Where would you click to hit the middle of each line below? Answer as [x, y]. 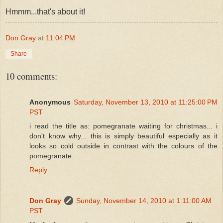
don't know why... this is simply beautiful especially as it [123, 136]
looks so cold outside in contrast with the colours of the [123, 146]
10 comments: [31, 76]
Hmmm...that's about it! [45, 11]
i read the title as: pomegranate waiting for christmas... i [123, 126]
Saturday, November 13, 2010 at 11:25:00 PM [146, 102]
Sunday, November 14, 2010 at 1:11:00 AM [144, 200]
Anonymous [50, 102]
